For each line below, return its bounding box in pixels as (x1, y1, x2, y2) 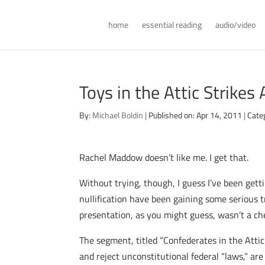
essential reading (141, 18, 202, 31)
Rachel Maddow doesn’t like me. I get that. (79, 150, 249, 164)
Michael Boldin (92, 109, 144, 121)
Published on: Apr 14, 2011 (148, 109, 243, 121)
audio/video (215, 18, 256, 31)
